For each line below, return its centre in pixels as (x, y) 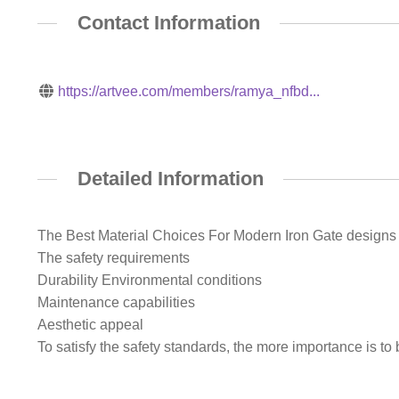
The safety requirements (113, 258)
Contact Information (168, 23)
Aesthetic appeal (90, 325)
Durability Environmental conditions (149, 281)
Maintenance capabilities (116, 303)
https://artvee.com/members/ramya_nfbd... (189, 91)
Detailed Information (170, 178)
